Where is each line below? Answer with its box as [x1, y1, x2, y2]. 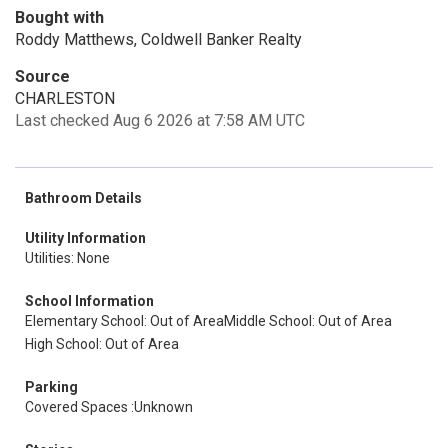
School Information [25, 293, 154, 309]
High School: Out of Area [25, 336, 179, 352]
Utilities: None [25, 250, 110, 266]
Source [15, 67, 70, 86]
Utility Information [25, 230, 146, 246]
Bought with [15, 8, 104, 27]
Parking [25, 379, 78, 395]
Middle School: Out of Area [224, 313, 392, 329]
